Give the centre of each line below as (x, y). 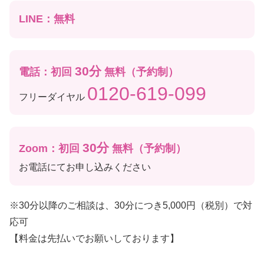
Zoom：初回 (51, 149)
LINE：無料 (47, 19)
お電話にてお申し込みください (85, 167)
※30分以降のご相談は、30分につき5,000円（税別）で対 (131, 205)
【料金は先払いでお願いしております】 (94, 238)
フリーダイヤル (53, 97)
